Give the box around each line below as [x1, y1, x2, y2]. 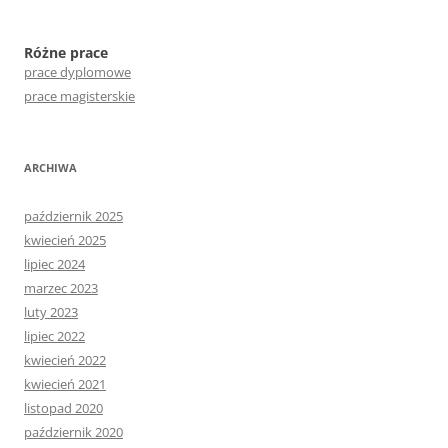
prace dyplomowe [24, 63, 131, 81]
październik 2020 [24, 423, 123, 441]
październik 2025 [24, 207, 123, 225]
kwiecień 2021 [24, 375, 106, 393]
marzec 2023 [24, 279, 98, 297]
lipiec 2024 [24, 255, 85, 273]
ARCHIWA [24, 160, 77, 175]
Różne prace [24, 43, 108, 62]
